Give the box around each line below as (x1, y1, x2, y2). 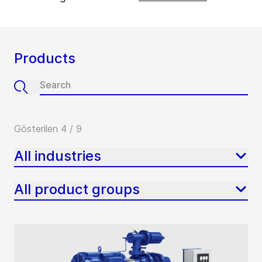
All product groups (14, 180, 140, 198)
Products (14, 49, 75, 67)
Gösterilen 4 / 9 (14, 122, 82, 135)
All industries (14, 147, 101, 164)
